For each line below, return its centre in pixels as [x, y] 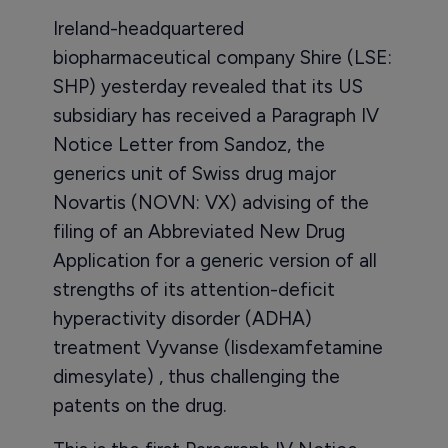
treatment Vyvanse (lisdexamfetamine [217, 347]
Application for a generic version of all [214, 260]
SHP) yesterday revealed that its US [207, 86]
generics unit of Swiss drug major [194, 173]
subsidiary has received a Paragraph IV [215, 115]
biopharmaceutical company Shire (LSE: [222, 57]
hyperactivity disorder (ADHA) [182, 318]
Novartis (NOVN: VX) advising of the [210, 202]
